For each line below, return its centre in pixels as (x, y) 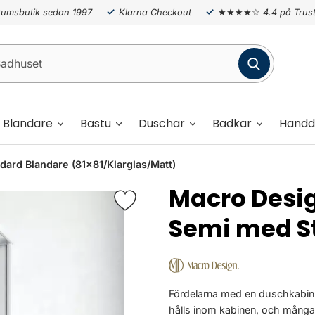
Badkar (232, 123)
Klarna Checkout (155, 12)
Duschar (162, 123)
